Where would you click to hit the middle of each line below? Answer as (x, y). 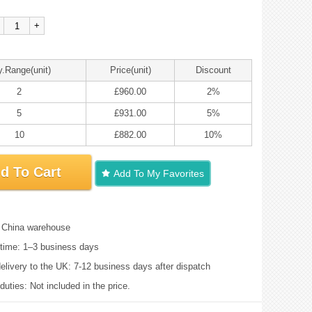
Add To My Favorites (159, 173)
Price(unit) (130, 70)
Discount (213, 70)
